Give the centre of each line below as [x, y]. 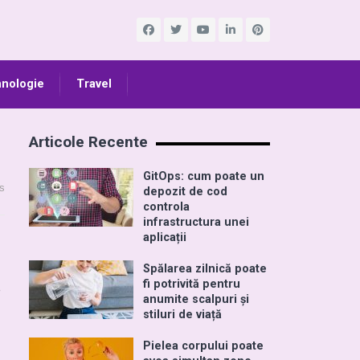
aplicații [165, 237]
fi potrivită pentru [192, 284]
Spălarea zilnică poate [205, 269]
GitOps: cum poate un [204, 176]
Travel [94, 84]
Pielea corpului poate [203, 346]
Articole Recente [88, 142]
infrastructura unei [196, 222]
